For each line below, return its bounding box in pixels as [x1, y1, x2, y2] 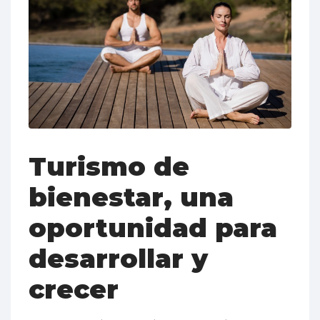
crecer [29, 274, 119, 306]
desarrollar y [29, 243, 208, 275]
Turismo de [29, 151, 189, 183]
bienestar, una [29, 181, 234, 214]
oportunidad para [29, 212, 277, 244]
